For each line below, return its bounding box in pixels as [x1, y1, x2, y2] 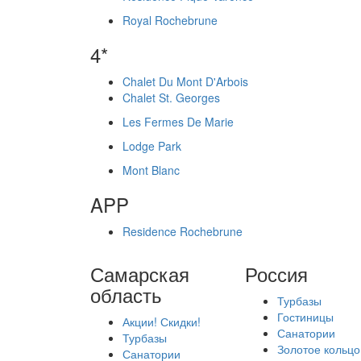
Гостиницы [276, 309, 334, 325]
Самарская [90, 259, 189, 288]
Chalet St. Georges [122, 89, 220, 106]
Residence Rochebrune [122, 223, 243, 239]
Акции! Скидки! [122, 313, 201, 330]
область [90, 280, 162, 309]
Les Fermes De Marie [122, 114, 234, 130]
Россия [244, 259, 308, 288]
